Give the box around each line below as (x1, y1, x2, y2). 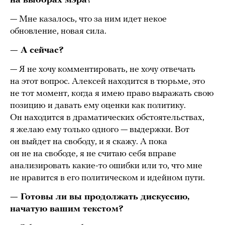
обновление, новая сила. (10, 27, 108, 37)
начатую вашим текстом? (10, 204, 124, 214)
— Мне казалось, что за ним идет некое (10, 15, 167, 25)
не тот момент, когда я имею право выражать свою (10, 89, 214, 99)
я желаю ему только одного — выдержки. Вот (10, 125, 189, 135)
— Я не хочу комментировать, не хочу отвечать (10, 65, 195, 75)
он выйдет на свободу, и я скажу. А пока (10, 137, 167, 147)
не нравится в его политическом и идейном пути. (10, 173, 205, 183)
